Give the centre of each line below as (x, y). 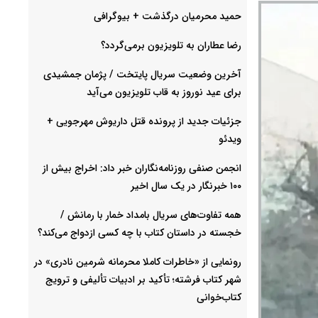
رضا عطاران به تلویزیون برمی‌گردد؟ (171, 45)
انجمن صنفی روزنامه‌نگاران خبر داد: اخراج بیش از (142, 168)
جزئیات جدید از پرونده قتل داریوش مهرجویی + (144, 121)
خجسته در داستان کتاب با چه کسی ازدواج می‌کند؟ (139, 232)
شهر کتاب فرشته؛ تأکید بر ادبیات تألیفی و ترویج (143, 279)
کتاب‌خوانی (219, 297)
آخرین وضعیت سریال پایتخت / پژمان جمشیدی (142, 74)
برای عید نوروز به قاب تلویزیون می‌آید (164, 92)
